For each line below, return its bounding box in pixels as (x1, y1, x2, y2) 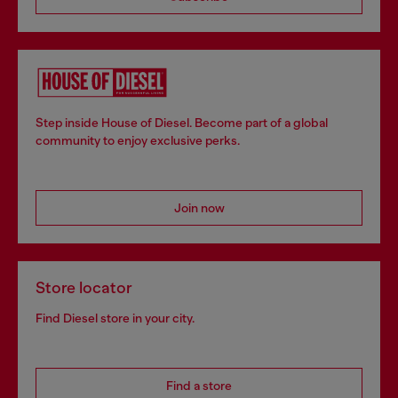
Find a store (166, 378, 232, 394)
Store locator (36, 279, 132, 298)
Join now (173, 201, 225, 216)
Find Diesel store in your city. (36, 311, 195, 326)
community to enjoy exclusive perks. (36, 133, 240, 148)
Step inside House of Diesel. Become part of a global (36, 115, 328, 131)
